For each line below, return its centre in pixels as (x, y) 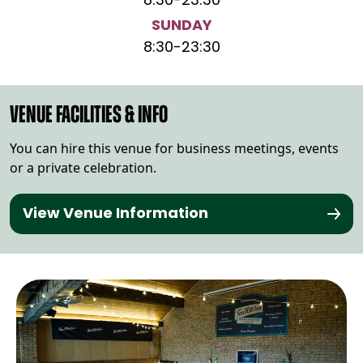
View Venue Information (115, 214)
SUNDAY (181, 26)
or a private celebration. (83, 168)
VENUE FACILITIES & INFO (89, 116)
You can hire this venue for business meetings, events (174, 148)
